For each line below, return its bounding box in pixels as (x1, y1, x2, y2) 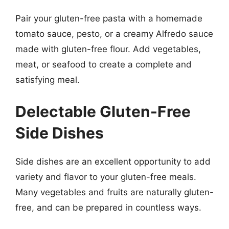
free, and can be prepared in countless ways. (15, 202, 201, 213)
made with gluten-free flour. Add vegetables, (15, 44, 201, 54)
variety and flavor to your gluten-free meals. (15, 171, 196, 182)
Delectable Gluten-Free (15, 102, 191, 121)
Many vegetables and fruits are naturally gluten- (15, 187, 214, 197)
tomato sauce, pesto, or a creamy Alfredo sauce (15, 29, 213, 39)
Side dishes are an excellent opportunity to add (15, 156, 211, 167)
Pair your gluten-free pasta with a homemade (15, 13, 202, 24)
